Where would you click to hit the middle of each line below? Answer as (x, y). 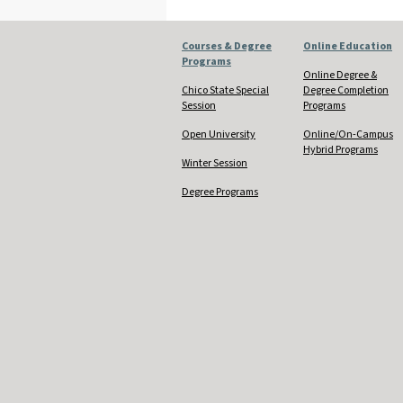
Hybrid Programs (340, 149)
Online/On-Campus (348, 134)
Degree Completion (346, 90)
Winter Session (215, 163)
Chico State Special (225, 90)
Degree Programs (220, 192)
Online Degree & (340, 75)
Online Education (348, 46)
